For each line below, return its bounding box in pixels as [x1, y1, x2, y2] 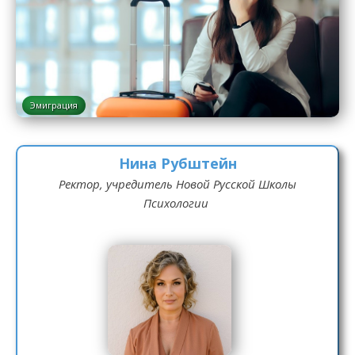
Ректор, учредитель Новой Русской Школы [59, 176, 296, 192]
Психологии [143, 195, 208, 211]
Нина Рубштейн [118, 154, 237, 173]
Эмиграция [30, 99, 78, 111]
